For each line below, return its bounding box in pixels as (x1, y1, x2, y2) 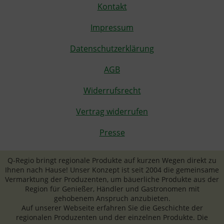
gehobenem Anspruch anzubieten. (53, 193, 170, 203)
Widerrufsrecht (83, 85, 141, 96)
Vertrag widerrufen (76, 106, 148, 117)
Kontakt (97, 1, 127, 12)
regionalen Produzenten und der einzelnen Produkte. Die (16, 212, 208, 222)
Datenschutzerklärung (70, 43, 154, 54)
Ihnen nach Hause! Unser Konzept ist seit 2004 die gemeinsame (5, 165, 219, 175)
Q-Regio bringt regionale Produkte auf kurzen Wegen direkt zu (7, 155, 216, 165)
